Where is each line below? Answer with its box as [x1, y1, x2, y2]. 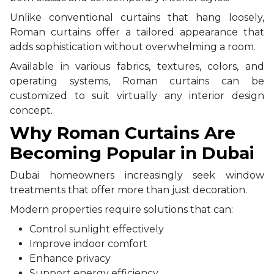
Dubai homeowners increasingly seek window [10, 169, 264, 181]
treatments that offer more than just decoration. [10, 183, 247, 196]
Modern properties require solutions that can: [10, 203, 233, 215]
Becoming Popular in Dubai [10, 142, 254, 163]
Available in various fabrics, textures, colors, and [10, 60, 264, 72]
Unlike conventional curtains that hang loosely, [10, 11, 264, 23]
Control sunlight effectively [29, 223, 164, 235]
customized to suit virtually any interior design [10, 89, 264, 102]
